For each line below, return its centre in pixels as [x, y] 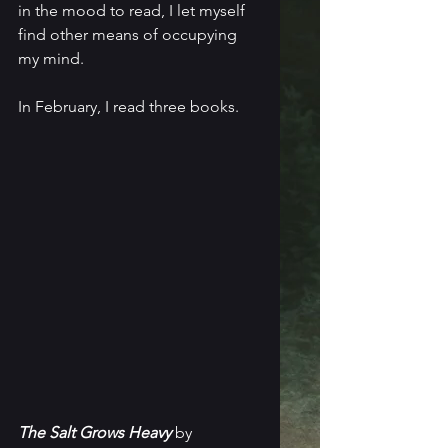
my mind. [51, 58]
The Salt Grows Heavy [94, 432]
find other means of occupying [129, 34]
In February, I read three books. [128, 106]
